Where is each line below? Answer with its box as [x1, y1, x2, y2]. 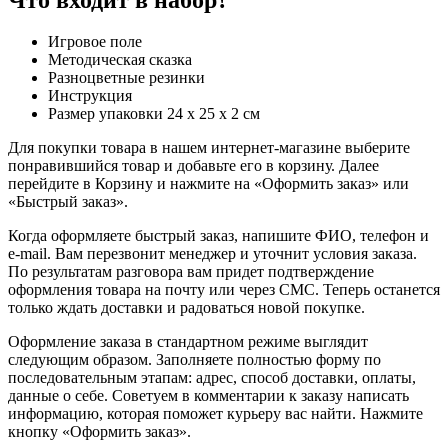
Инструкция [48, 87, 132, 105]
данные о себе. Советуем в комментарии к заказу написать [8, 387, 409, 405]
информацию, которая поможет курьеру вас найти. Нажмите [8, 405, 423, 423]
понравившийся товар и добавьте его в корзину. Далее [8, 157, 379, 175]
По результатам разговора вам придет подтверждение [8, 263, 374, 281]
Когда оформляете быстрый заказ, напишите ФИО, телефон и [8, 227, 429, 245]
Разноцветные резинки [48, 69, 205, 87]
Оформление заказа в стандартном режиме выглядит [8, 333, 368, 351]
